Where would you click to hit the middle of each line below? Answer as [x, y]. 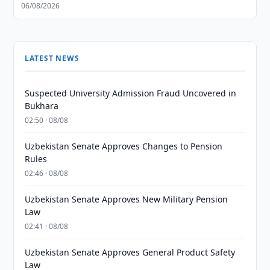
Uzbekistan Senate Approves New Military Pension [127, 199]
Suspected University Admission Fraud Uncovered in [131, 93]
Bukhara [42, 106]
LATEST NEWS [52, 58]
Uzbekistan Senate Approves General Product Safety [130, 252]
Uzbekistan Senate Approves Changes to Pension [124, 146]
